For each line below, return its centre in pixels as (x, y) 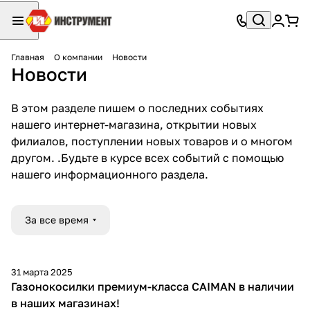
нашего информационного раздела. (110, 174)
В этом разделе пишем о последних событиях (137, 108)
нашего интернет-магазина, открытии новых (134, 125)
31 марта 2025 (42, 272)
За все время (57, 220)
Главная (28, 57)
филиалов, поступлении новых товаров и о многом (152, 141)
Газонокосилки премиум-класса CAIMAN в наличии (153, 286)
